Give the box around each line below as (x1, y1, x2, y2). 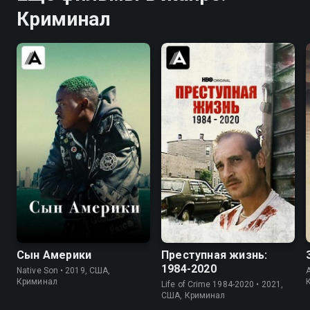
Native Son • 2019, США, (17, 266, 111, 275)
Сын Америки (17, 248, 92, 262)
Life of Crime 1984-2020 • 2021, (161, 280, 284, 289)
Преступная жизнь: (161, 248, 268, 262)
